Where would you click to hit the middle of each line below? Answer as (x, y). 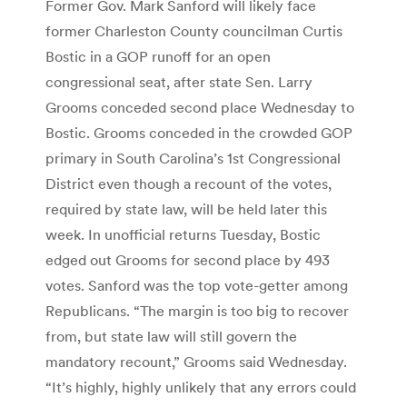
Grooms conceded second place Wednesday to (200, 107)
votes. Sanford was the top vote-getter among (197, 285)
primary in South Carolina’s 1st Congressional (193, 158)
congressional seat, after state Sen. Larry (179, 81)
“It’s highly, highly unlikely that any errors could (201, 387)
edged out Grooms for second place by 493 (188, 259)
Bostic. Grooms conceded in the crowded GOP (199, 132)
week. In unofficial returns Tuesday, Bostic (183, 234)
